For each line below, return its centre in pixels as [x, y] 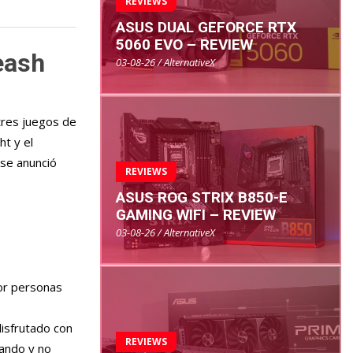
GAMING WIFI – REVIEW [196, 215]
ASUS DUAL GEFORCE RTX [206, 28]
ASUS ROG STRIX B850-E [202, 198]
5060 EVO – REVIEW [184, 45]
